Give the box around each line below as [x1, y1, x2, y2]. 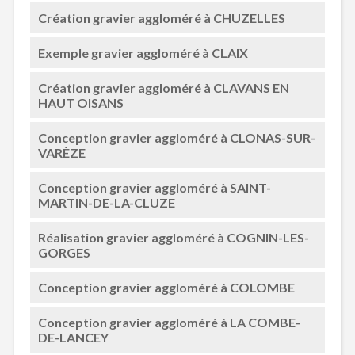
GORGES [37, 245, 90, 260]
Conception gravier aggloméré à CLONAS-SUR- [37, 130, 315, 145]
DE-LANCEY [37, 330, 109, 345]
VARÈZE [37, 145, 86, 160]
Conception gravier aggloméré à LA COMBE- [37, 315, 300, 330]
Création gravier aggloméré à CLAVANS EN [37, 80, 289, 95]
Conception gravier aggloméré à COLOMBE [37, 280, 295, 295]
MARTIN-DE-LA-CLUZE [37, 195, 175, 210]
